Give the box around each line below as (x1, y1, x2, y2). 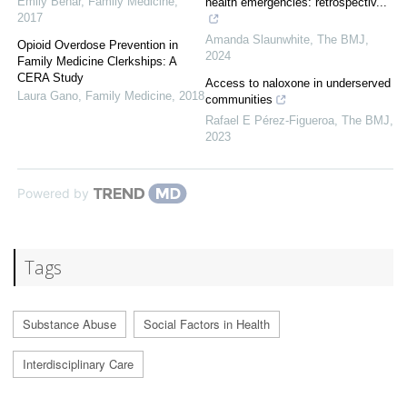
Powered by (17, 185, 89, 202)
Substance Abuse (23, 315, 116, 333)
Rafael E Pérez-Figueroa (205, 114, 334, 128)
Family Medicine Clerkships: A (17, 55, 176, 69)
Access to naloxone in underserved (205, 76, 391, 91)
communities (205, 93, 273, 107)
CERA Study (17, 71, 84, 85)
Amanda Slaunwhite (205, 33, 310, 47)
